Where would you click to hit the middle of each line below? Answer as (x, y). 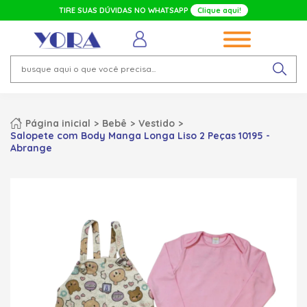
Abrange (31, 148)
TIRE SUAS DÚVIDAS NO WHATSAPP (125, 10)
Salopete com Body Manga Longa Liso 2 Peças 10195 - (140, 135)
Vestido (157, 123)
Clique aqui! (219, 10)
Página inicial (58, 123)
